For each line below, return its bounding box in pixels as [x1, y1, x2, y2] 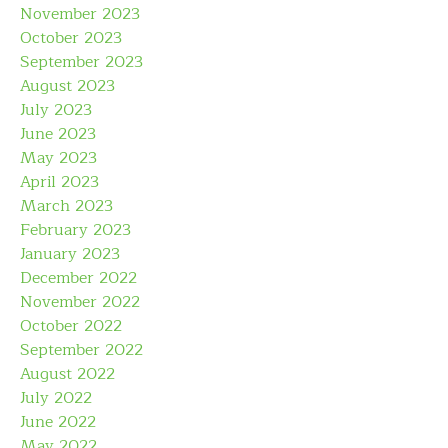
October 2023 [20, 25, 122, 52]
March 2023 [20, 193, 113, 220]
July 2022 [20, 385, 92, 412]
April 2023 [20, 169, 99, 196]
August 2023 [20, 73, 115, 100]
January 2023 [20, 241, 120, 268]
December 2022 [20, 265, 137, 292]
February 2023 [20, 217, 131, 244]
